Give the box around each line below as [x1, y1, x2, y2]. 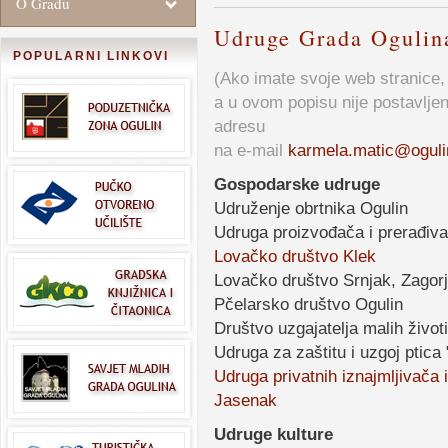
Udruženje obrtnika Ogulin [214, 198, 408, 218]
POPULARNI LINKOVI [13, 49, 169, 63]
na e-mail [214, 140, 288, 160]
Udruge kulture [214, 424, 333, 444]
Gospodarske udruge [214, 174, 380, 194]
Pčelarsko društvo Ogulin [214, 294, 403, 314]
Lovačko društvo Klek [214, 246, 376, 266]
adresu [214, 116, 265, 136]
